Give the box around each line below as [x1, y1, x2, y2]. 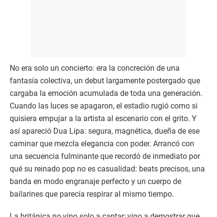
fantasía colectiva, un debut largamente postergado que [10, 76, 200, 86]
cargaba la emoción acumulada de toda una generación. [10, 89, 202, 98]
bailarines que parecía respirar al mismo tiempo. [10, 189, 174, 199]
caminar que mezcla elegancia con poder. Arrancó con [10, 139, 194, 149]
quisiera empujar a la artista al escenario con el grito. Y [10, 114, 197, 124]
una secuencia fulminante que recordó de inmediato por [10, 152, 200, 161]
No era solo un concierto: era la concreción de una [10, 63, 180, 73]
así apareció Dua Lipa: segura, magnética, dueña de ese [10, 126, 200, 136]
